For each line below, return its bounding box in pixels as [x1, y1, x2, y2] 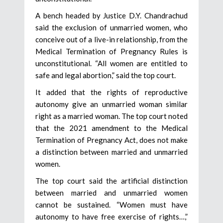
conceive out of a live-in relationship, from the [35, 35, 188, 44]
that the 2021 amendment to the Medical [35, 123, 188, 133]
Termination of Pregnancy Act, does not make [35, 135, 188, 145]
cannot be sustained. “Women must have [35, 200, 188, 210]
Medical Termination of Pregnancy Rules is [35, 47, 188, 56]
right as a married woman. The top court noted [35, 111, 188, 121]
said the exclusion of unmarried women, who [35, 23, 188, 32]
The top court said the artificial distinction [35, 176, 188, 186]
